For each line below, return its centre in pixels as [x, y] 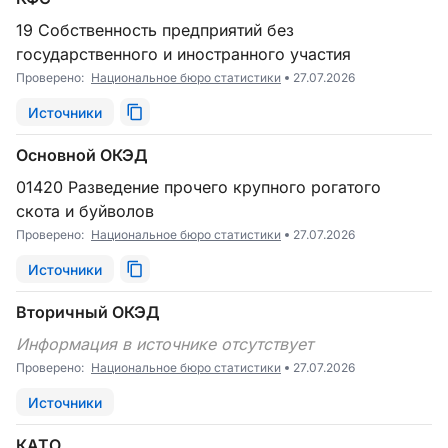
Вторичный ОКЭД [88, 312]
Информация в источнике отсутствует [170, 344]
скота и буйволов [85, 211]
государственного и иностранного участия [183, 54]
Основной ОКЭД [82, 155]
